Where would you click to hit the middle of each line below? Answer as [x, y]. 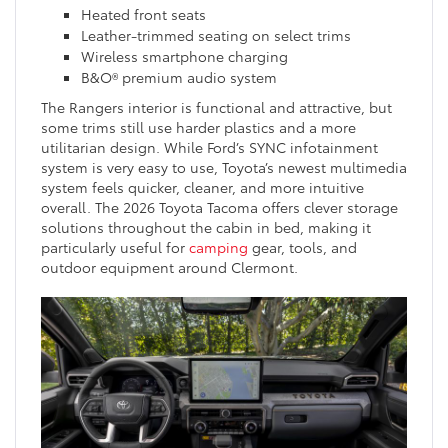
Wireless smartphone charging [184, 55]
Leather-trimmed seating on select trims [216, 34]
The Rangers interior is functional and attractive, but [216, 106]
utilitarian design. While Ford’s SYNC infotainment [209, 146]
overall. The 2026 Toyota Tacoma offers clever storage [219, 206]
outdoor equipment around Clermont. [169, 266]
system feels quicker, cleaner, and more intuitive [202, 186]
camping [218, 246]
